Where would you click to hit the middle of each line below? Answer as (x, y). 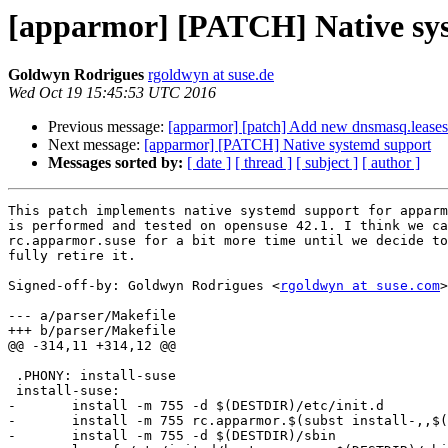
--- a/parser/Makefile (92, 316)
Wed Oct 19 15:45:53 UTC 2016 (112, 93)
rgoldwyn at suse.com (360, 286)
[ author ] (391, 163)
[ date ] (209, 163)
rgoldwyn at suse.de (211, 75)
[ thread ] (263, 163)
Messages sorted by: (115, 163)
